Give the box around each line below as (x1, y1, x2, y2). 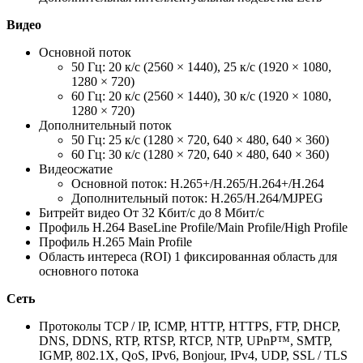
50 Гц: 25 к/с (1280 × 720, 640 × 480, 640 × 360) (71, 133, 329, 147)
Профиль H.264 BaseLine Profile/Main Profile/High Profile (39, 220, 348, 235)
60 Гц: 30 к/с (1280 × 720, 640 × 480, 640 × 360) (71, 147, 329, 162)
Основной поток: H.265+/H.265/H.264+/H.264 (71, 177, 324, 191)
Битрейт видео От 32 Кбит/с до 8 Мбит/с (39, 206, 264, 220)
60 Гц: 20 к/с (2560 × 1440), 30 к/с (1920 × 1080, (71, 89, 331, 104)
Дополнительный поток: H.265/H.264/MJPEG (71, 191, 323, 206)
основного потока (39, 264, 139, 279)
